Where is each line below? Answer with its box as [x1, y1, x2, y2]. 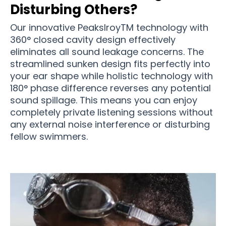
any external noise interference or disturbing [10, 118, 210, 131]
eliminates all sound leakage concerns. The [10, 45, 204, 58]
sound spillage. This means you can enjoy [10, 93, 197, 106]
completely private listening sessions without [10, 105, 213, 119]
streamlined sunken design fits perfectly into [10, 57, 210, 70]
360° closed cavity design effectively [10, 33, 176, 46]
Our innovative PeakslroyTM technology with [10, 21, 208, 34]
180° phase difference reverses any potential [10, 81, 211, 94]
